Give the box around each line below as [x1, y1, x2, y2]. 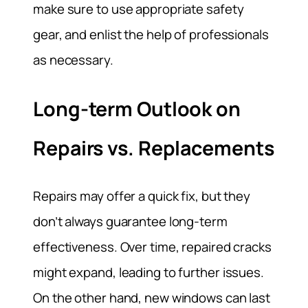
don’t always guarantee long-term [33, 212, 228, 231]
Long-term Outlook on [33, 95, 241, 122]
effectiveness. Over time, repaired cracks [33, 238, 272, 256]
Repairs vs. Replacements [33, 134, 274, 162]
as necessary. [33, 50, 113, 69]
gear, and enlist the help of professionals [33, 25, 269, 43]
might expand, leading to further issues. [33, 263, 264, 282]
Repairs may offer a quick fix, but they [33, 187, 251, 206]
